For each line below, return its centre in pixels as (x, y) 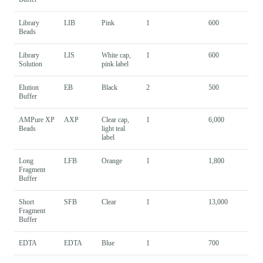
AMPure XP (37, 119)
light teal (113, 128)
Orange (112, 161)
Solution (31, 64)
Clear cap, (115, 119)
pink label (115, 64)
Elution (29, 87)
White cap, (116, 55)
